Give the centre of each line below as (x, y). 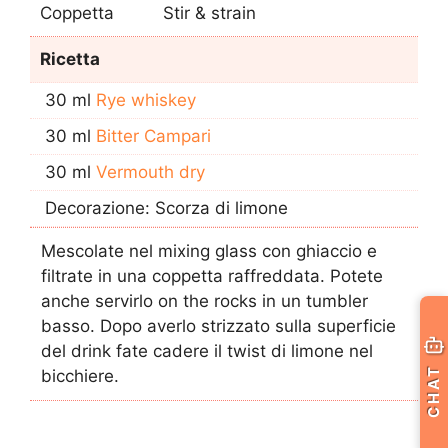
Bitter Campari (153, 136)
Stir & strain (209, 13)
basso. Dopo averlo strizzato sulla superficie (218, 326)
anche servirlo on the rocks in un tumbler (204, 301)
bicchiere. (80, 376)
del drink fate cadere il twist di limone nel (207, 351)
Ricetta (70, 59)
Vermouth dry (150, 172)
